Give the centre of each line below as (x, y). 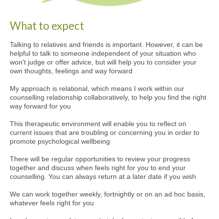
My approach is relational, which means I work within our (97, 88)
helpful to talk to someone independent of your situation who (103, 53)
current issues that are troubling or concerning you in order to (105, 132)
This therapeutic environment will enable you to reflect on (98, 123)
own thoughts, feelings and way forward (71, 71)
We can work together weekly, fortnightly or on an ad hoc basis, (108, 194)
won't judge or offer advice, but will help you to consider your (103, 62)
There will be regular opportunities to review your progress (100, 159)
